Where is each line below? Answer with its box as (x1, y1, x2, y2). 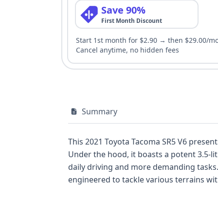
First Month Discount (101, 17, 162, 25)
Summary (82, 106, 117, 117)
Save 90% (101, 3, 145, 17)
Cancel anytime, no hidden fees (76, 45, 179, 54)
